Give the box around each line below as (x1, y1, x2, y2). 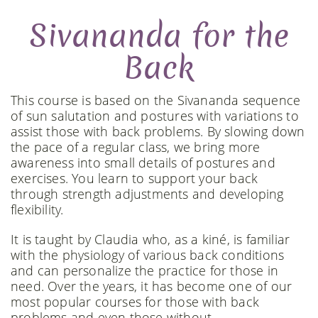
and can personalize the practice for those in (11, 262, 279, 279)
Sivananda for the (29, 16, 289, 57)
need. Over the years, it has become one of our (11, 278, 292, 295)
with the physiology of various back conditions (11, 246, 285, 263)
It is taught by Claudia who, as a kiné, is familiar (11, 231, 290, 248)
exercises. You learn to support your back (11, 170, 258, 187)
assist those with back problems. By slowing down (11, 123, 305, 140)
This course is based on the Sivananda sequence (11, 92, 301, 109)
